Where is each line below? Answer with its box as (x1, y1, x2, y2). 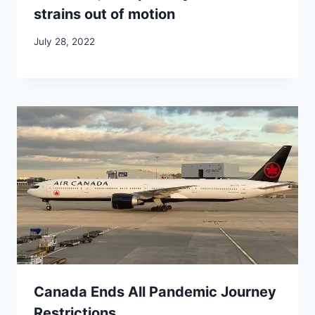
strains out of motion (34, 6, 175, 23)
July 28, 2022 (34, 35, 95, 47)
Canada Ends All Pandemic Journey (34, 283, 276, 300)
